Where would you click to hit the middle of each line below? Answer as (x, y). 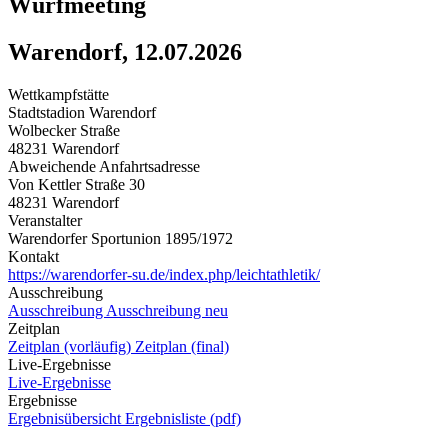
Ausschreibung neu (167, 310)
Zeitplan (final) (182, 346)
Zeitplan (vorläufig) (71, 346)
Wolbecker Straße (64, 130)
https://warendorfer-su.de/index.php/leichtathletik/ (164, 274)
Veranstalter (45, 220)
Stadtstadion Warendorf (82, 112)
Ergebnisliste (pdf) (183, 418)
